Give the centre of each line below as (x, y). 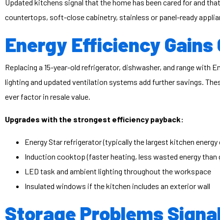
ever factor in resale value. (48, 97)
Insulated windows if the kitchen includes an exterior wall (117, 186)
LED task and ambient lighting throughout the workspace (118, 171)
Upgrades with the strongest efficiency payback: (94, 119)
